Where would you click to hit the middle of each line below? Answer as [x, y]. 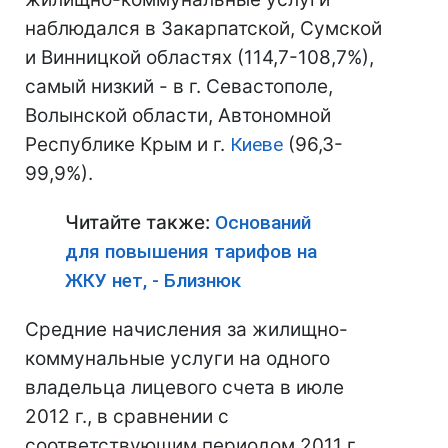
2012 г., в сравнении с [127, 416]
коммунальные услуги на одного [177, 358]
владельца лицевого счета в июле [184, 387]
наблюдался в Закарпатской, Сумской [203, 28]
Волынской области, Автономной [178, 115]
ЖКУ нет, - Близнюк [153, 280]
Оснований [263, 222]
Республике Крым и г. [127, 144]
